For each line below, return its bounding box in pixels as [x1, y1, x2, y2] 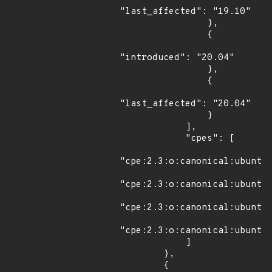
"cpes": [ [120, 133, 185, 144]
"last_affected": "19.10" [120, 6, 251, 18]
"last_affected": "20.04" [120, 98, 251, 110]
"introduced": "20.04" [120, 52, 234, 64]
